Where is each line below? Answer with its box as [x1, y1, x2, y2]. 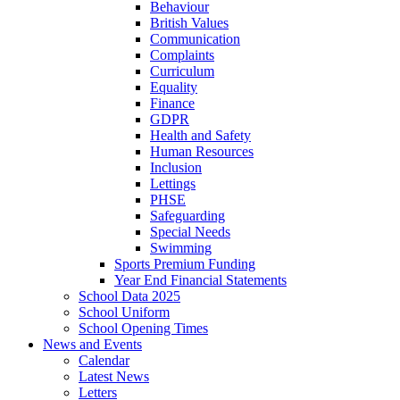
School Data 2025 [79, 287, 180, 304]
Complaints [150, 46, 214, 62]
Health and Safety [150, 127, 251, 143]
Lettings [150, 175, 196, 191]
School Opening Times [79, 320, 208, 336]
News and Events [43, 336, 142, 352]
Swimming [150, 239, 212, 255]
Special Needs [150, 223, 230, 239]
